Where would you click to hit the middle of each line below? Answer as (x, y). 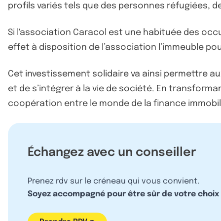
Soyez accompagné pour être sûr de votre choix (123, 194)
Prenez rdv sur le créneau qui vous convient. (113, 181)
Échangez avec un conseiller (112, 152)
